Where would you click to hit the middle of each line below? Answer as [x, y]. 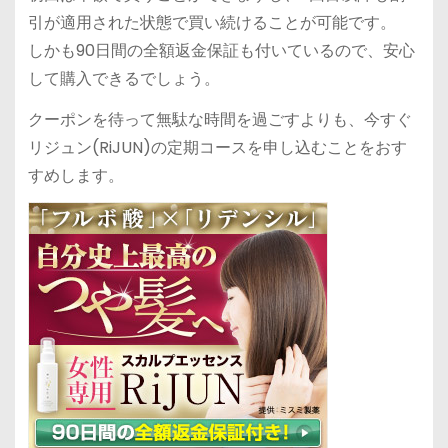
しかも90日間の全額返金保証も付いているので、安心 [221, 50]
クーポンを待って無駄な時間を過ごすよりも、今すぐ [219, 119]
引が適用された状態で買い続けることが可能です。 [211, 22]
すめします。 [75, 175]
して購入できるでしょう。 [123, 78]
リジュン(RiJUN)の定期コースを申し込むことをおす [217, 147]
